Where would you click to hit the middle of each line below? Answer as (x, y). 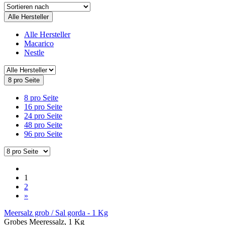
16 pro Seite (43, 106)
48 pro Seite (43, 125)
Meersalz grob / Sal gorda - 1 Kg (56, 212)
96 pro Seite (43, 134)
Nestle (34, 52)
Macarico (39, 43)
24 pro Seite (43, 116)
